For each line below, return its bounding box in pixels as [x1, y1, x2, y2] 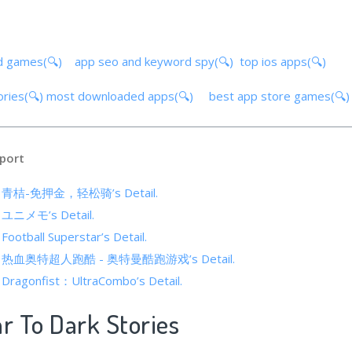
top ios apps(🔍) [240, 53, 335, 69]
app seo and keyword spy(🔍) [75, 53, 236, 69]
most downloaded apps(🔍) [46, 88, 196, 104]
